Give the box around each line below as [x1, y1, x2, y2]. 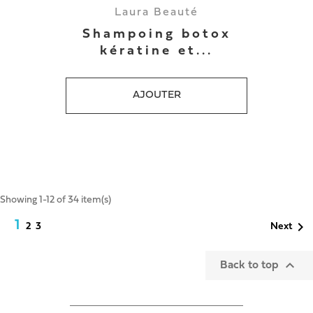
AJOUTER [132, 90, 181, 101]
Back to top [220, 259, 282, 271]
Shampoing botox [82, 28, 231, 41]
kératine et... [100, 45, 213, 58]
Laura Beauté [115, 7, 198, 18]
